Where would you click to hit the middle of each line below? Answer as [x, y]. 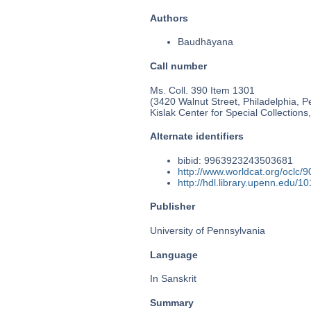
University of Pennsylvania [207, 230]
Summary [171, 302]
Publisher [172, 207]
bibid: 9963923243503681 [235, 160]
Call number [178, 66]
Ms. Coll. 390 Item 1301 [202, 90]
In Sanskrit [173, 279]
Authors [169, 18]
